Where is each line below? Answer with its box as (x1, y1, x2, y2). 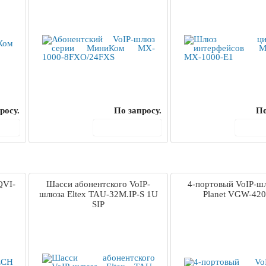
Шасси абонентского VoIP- (46, 179, 150, 189)
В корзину (114, 122, 153, 132)
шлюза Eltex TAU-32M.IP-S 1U (39, 189, 158, 199)
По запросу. (114, 106, 161, 116)
